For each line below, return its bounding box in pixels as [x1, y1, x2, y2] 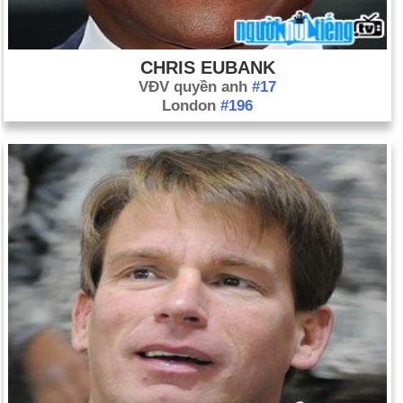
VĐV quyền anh [139, 78, 252, 95]
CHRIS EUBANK [139, 58, 275, 77]
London [162, 97, 220, 114]
